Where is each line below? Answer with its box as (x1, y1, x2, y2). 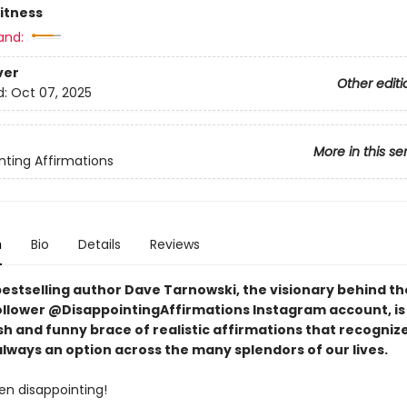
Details (77, 235, 121, 253)
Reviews (149, 235, 200, 253)
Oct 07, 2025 (10, 84, 92, 103)
